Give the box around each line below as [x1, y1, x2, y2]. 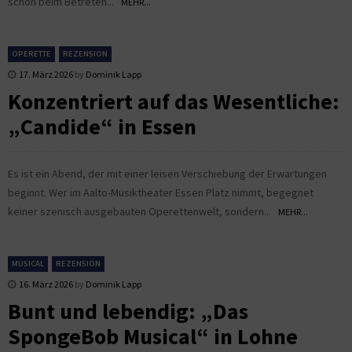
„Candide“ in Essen [8, 112, 196, 141]
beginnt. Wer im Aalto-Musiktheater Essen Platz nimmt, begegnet [8, 185, 313, 200]
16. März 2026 [19, 277, 73, 290]
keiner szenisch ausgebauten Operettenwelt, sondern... [8, 203, 278, 218]
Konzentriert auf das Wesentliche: [8, 86, 339, 115]
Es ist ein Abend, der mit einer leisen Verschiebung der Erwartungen [8, 166, 327, 181]
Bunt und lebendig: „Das [8, 296, 248, 325]
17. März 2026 [19, 68, 73, 80]
